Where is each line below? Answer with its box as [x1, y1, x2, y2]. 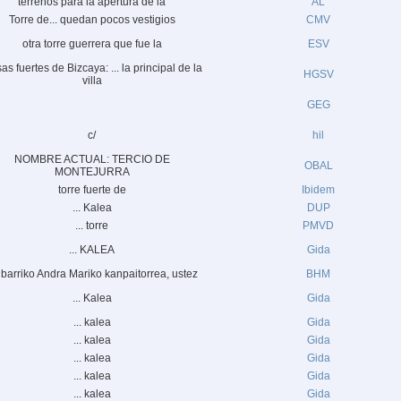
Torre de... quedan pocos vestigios [8, 13, 175, 26]
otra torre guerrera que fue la [21, 38, 162, 50]
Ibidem [302, 183, 335, 196]
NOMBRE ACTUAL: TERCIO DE [13, 153, 170, 166]
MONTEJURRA [54, 166, 130, 178]
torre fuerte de [57, 183, 126, 196]
